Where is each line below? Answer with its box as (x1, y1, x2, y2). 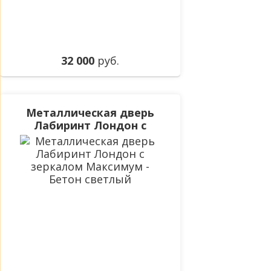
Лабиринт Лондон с (34, 118, 146, 133)
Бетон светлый (47, 143, 134, 158)
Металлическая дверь (26, 105, 154, 120)
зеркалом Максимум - (27, 131, 154, 146)
